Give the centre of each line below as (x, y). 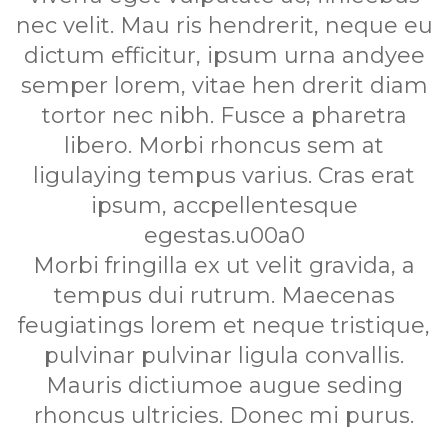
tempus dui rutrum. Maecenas (224, 295)
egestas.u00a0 (224, 235)
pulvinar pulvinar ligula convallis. (224, 355)
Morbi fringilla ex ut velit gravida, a (224, 265)
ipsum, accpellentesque (224, 205)
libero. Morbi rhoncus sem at (224, 145)
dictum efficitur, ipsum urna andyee (224, 55)
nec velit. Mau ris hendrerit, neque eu (224, 25)
